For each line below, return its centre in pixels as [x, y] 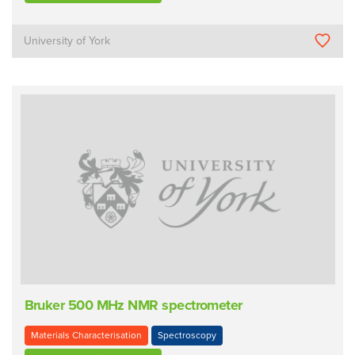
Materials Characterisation [86, 335]
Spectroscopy [187, 335]
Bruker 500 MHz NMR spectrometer [133, 305]
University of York [67, 41]
